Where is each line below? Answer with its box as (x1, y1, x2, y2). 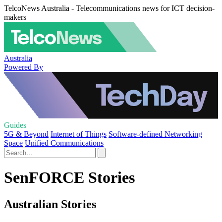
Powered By (4, 62, 43, 71)
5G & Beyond (4, 130, 49, 138)
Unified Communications (25, 139, 104, 147)
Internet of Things (51, 130, 107, 138)
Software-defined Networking (109, 130, 202, 138)
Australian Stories (4, 197, 96, 211)
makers (4, 13, 26, 21)
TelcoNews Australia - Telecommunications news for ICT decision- (4, 4, 215, 12)
